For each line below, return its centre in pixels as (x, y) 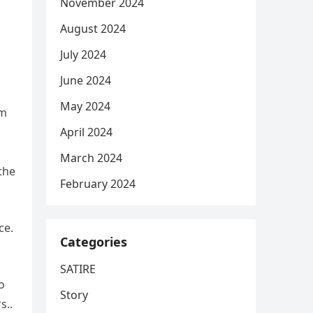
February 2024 (98, 184)
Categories (94, 242)
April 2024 (86, 132)
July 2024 (83, 54)
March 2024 (91, 158)
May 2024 (85, 106)
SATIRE (78, 269)
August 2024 (93, 29)
